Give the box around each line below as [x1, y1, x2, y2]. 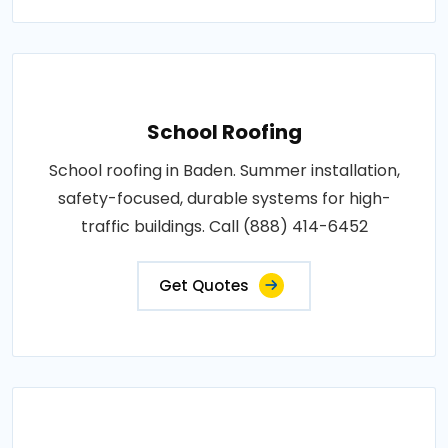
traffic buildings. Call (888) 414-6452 [80, 214, 368, 238]
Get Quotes [159, 274, 249, 296]
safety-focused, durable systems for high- [57, 186, 391, 210]
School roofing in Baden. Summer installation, [48, 158, 400, 182]
